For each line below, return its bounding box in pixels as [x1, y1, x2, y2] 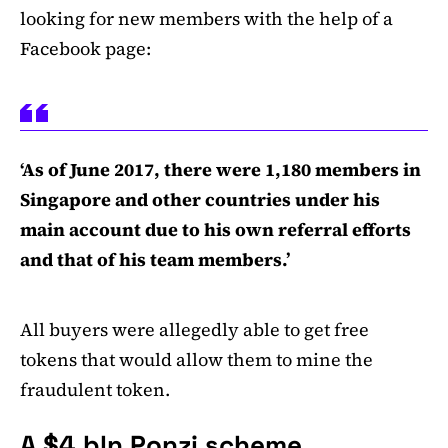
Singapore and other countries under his [20, 186, 380, 212]
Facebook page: [20, 35, 151, 61]
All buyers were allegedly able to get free [20, 316, 369, 342]
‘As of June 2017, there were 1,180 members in [20, 156, 421, 182]
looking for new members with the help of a [20, 5, 393, 31]
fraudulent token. [20, 376, 170, 402]
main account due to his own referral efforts [20, 216, 411, 242]
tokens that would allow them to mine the [20, 346, 373, 372]
